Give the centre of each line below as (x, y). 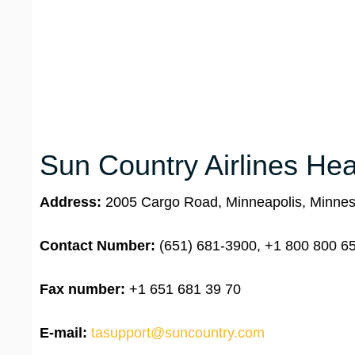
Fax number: (82, 290)
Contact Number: (97, 246)
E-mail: (63, 333)
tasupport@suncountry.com (178, 333)
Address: (73, 202)
